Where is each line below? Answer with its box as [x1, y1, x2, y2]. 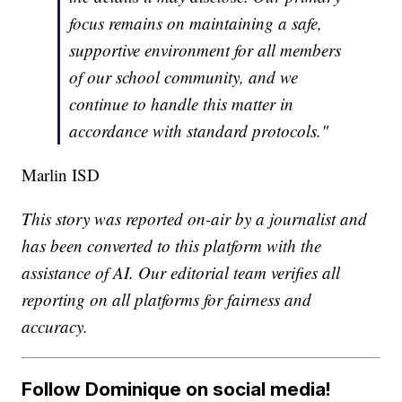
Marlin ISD [22, 163, 100, 187]
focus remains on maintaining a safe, [69, 12, 323, 35]
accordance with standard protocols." [69, 119, 329, 143]
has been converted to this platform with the [22, 234, 322, 258]
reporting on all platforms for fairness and [22, 288, 312, 311]
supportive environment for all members [69, 39, 342, 62]
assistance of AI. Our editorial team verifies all [22, 261, 341, 284]
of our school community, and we [69, 66, 299, 89]
